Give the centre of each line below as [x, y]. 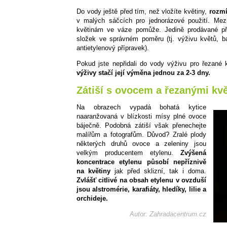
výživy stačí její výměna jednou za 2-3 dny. [143, 72]
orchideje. [92, 198]
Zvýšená [193, 153]
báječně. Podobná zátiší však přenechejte [141, 125]
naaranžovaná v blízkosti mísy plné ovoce [141, 116]
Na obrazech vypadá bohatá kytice [141, 107]
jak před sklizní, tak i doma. [158, 171]
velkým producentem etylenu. [128, 153]
